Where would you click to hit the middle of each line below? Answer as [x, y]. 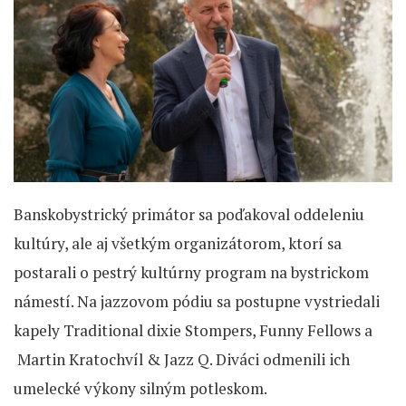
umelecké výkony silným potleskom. [140, 389]
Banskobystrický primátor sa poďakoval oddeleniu [189, 215]
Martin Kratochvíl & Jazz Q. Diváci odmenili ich [182, 360]
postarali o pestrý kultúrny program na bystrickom [191, 273]
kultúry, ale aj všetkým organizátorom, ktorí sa [178, 244]
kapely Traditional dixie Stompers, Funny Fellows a [193, 331]
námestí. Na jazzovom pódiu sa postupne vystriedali [197, 302]
